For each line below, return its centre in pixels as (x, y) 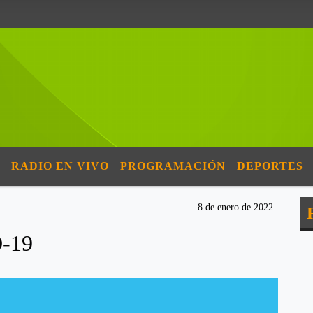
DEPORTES (270, 166)
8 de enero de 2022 (235, 207)
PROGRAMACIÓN (173, 166)
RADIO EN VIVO (60, 166)
